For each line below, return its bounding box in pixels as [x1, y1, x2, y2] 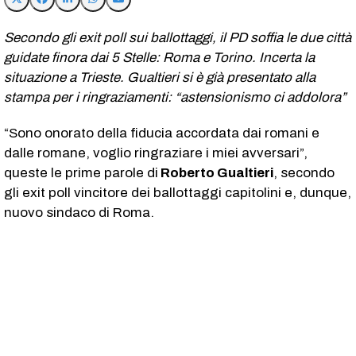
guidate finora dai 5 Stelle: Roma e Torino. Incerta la [4, 49, 315, 65]
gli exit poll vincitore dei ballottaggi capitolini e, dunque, [4, 184, 351, 200]
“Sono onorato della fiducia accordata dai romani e [4, 125, 319, 141]
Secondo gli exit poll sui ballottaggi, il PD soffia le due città [4, 29, 351, 45]
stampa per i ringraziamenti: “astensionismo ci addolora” [4, 89, 346, 105]
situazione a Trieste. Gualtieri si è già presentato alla [4, 69, 315, 85]
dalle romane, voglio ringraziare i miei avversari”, [4, 145, 308, 161]
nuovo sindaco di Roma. [4, 204, 154, 220]
